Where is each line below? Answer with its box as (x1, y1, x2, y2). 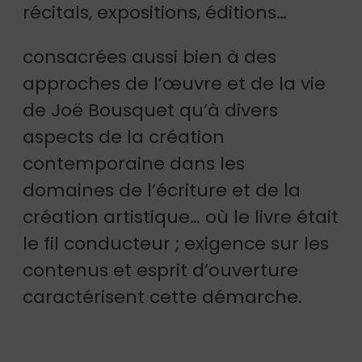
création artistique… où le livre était (23, 204, 339, 230)
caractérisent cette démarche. (23, 284, 302, 310)
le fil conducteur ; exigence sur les (23, 231, 329, 257)
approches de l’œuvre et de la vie (23, 71, 326, 97)
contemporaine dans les (23, 151, 245, 177)
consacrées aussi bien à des (23, 44, 276, 70)
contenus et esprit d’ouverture (23, 258, 298, 284)
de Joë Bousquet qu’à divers (23, 98, 278, 124)
